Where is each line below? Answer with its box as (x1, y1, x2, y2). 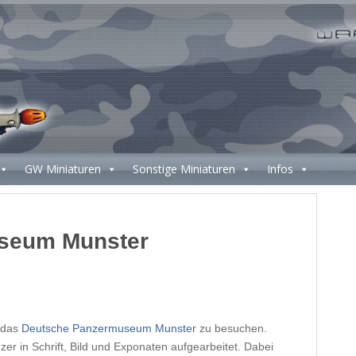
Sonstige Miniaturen (133, 161, 235, 177)
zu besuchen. (196, 322, 267, 335)
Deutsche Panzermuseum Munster (21, 322, 196, 335)
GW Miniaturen (25, 161, 101, 177)
